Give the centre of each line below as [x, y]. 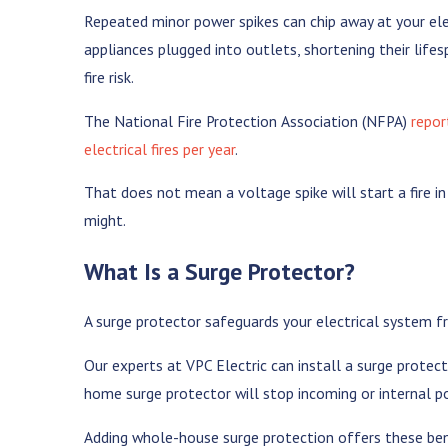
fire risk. [111, 77]
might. [107, 220]
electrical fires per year [160, 148]
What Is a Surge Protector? [220, 270]
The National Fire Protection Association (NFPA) [248, 120]
